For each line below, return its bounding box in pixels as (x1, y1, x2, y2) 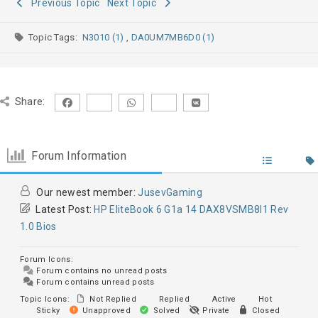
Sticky (34, 306, 60, 316)
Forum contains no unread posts (34, 266, 167, 276)
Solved (150, 306, 180, 316)
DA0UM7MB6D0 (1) (202, 32, 215, 43)
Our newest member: (34, 187, 138, 199)
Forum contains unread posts (34, 278, 154, 287)
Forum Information (31, 148, 126, 163)
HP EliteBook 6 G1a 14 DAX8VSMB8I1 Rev (94, 204, 289, 216)
